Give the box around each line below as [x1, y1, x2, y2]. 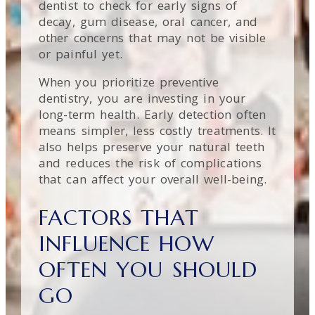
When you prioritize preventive [38, 74, 219, 91]
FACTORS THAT [38, 205, 200, 231]
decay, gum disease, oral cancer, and [38, 13, 258, 30]
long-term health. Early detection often [38, 106, 266, 123]
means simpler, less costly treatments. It [38, 122, 276, 139]
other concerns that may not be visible [38, 30, 266, 46]
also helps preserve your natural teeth [38, 139, 264, 155]
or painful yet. [38, 46, 123, 63]
